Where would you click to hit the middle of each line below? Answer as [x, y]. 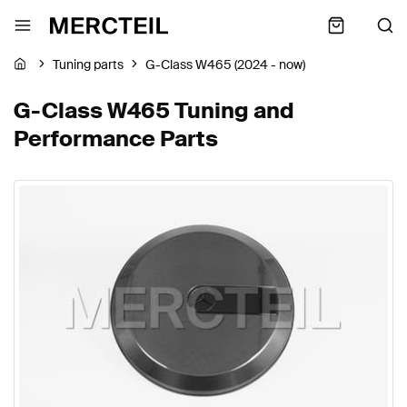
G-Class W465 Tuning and [154, 110]
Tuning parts [88, 65]
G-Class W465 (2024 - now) [225, 65]
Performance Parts [116, 139]
